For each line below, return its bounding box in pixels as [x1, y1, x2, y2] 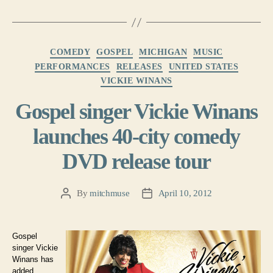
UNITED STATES [168, 62, 239, 71]
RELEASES [116, 62, 163, 71]
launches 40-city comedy [33, 124, 240, 149]
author [65, 202, 89, 212]
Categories [136, 44, 165, 51]
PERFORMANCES [34, 62, 110, 71]
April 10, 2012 [158, 188, 213, 198]
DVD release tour [62, 149, 211, 174]
